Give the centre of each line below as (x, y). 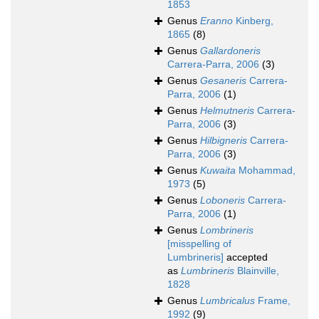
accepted (246, 257)
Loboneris (223, 200)
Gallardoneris (230, 51)
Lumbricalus (228, 301)
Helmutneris (227, 111)
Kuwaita (218, 171)
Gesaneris (223, 81)
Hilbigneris (224, 141)
